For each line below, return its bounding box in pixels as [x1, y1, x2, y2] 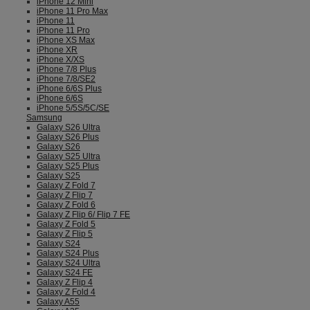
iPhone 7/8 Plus [37, 64, 96, 74]
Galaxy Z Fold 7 [37, 181, 95, 190]
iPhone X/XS [37, 55, 84, 64]
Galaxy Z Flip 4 [37, 277, 93, 287]
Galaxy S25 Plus [37, 161, 99, 171]
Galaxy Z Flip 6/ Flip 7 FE [37, 210, 130, 219]
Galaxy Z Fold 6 [37, 200, 95, 210]
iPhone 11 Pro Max [37, 6, 108, 16]
